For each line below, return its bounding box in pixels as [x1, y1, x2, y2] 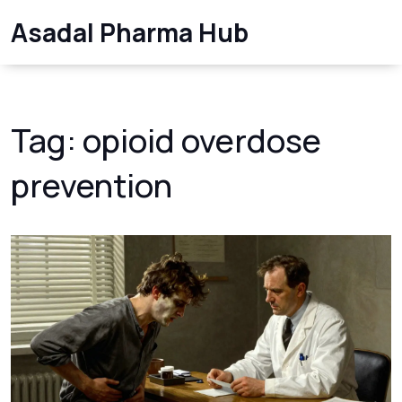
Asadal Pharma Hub [11, 15, 249, 49]
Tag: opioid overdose [11, 118, 321, 162]
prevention [11, 163, 172, 207]
